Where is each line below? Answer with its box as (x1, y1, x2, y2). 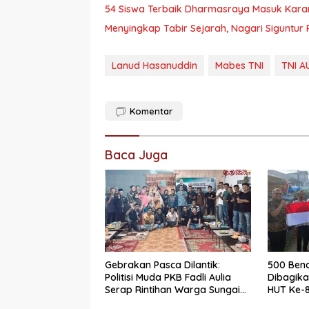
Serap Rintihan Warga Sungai (105, 283, 240, 297)
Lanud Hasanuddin (112, 59, 197, 72)
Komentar (130, 106, 172, 117)
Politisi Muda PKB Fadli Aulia (105, 271, 231, 284)
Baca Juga (105, 147, 168, 163)
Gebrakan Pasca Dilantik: (105, 259, 220, 272)
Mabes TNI (215, 59, 263, 72)
